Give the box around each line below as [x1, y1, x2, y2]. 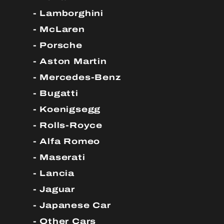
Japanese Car [39, 199, 111, 212]
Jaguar [39, 183, 75, 196]
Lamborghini [39, 7, 103, 20]
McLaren [39, 23, 85, 36]
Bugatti [39, 87, 78, 100]
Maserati [39, 151, 85, 164]
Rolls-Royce [39, 119, 102, 132]
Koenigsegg [39, 103, 101, 116]
